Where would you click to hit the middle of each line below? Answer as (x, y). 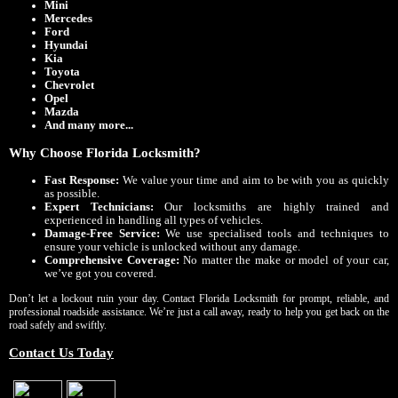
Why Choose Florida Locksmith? (105, 152)
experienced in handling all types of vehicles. (154, 220)
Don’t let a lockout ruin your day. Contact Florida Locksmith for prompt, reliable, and (199, 298)
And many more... (89, 125)
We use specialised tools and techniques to (274, 233)
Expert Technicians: (99, 207)
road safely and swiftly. (58, 325)
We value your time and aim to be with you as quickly (254, 180)
